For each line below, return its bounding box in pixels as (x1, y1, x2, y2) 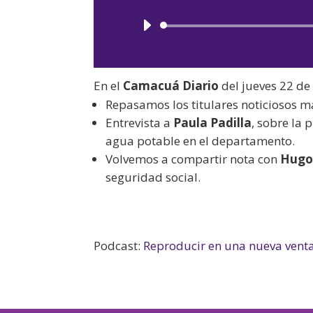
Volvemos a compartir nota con (105, 150, 281, 167)
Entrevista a (105, 114, 174, 131)
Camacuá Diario (123, 77, 219, 94)
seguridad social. (105, 168, 201, 185)
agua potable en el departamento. (105, 132, 296, 149)
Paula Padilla (173, 114, 252, 131)
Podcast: (94, 237, 144, 254)
